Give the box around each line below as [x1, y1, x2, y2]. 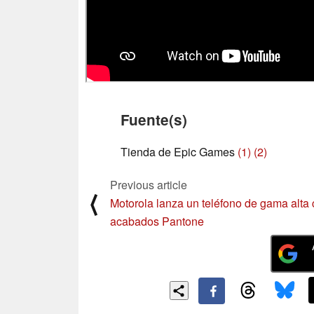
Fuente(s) [121, 109, 187, 130]
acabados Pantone [110, 213, 204, 230]
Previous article [110, 177, 187, 193]
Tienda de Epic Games [121, 144, 238, 161]
